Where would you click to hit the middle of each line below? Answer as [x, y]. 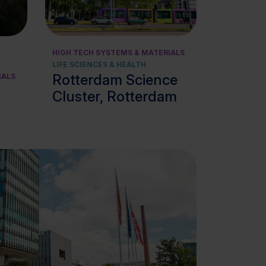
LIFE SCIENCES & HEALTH [99, 64]
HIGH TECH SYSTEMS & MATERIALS [118, 53]
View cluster [132, 8]
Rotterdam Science [115, 80]
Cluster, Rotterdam [115, 96]
